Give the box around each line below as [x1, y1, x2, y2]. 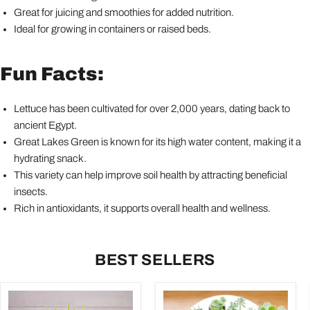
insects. [14, 186, 48, 198]
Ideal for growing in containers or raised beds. [14, 24, 211, 35]
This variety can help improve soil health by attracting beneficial [14, 170, 287, 181]
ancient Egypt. [14, 120, 77, 131]
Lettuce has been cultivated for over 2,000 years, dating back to [14, 103, 290, 115]
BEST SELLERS [94, 251, 216, 269]
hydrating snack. [14, 153, 86, 165]
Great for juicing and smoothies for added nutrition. [14, 7, 234, 19]
